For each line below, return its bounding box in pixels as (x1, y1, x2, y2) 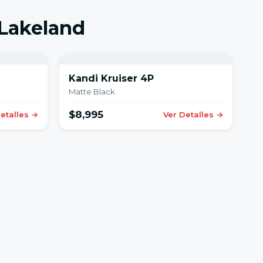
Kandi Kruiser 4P (69, 73, 154, 84)
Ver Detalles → (163, 110, 223, 119)
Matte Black (69, 87, 115, 96)
